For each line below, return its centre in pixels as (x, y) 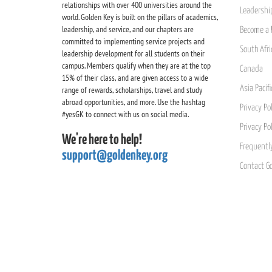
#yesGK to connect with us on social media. (125, 114)
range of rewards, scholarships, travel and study (132, 90)
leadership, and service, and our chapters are (128, 29)
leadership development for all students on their (133, 53)
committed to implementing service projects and (133, 41)
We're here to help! (102, 140)
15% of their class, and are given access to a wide (135, 78)
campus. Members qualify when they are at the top (136, 66)
